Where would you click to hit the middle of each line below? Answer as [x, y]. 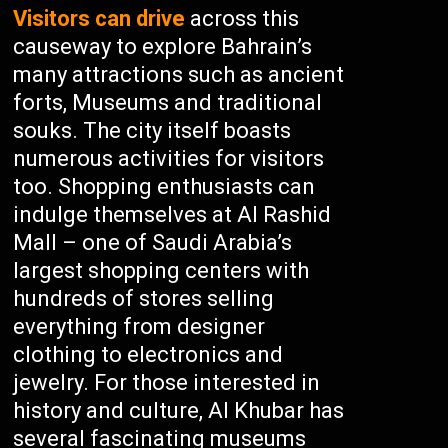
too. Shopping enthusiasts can [164, 186]
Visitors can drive [99, 18]
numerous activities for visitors [169, 158]
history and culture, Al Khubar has [179, 410]
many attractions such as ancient [179, 74]
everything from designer [139, 326]
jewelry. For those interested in [167, 382]
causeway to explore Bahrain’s [163, 46]
